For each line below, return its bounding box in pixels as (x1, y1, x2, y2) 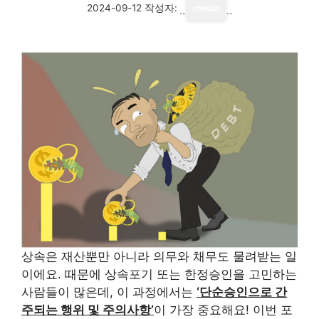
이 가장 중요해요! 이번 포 (154, 303, 293, 318)
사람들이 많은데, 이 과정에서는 (21, 285, 197, 300)
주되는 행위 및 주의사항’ (21, 303, 154, 318)
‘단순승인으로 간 (197, 285, 287, 300)
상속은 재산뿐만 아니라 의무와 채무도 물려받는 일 (21, 249, 297, 264)
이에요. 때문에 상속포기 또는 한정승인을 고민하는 (21, 267, 297, 282)
